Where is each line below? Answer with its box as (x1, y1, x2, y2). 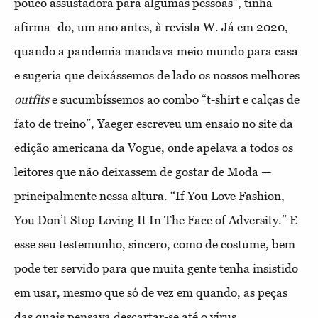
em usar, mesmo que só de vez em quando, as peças (14, 285, 287, 300)
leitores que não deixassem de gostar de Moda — (14, 165, 272, 180)
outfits (14, 92, 49, 107)
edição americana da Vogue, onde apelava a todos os (14, 141, 293, 155)
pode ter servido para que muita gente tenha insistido (14, 261, 298, 276)
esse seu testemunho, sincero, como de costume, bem (14, 237, 295, 252)
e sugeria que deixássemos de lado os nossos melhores (14, 68, 300, 83)
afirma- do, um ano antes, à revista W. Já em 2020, (14, 20, 288, 35)
